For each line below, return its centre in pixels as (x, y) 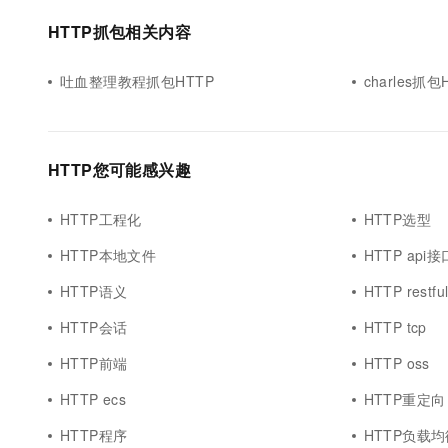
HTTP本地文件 (108, 255)
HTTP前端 (94, 363)
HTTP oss (396, 363)
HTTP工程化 (101, 219)
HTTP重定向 (404, 399)
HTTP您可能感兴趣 (120, 169)
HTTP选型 (397, 219)
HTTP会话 (94, 327)
